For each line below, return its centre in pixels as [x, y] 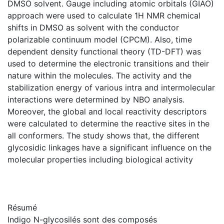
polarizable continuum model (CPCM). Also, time [100, 39]
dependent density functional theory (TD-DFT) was [104, 51]
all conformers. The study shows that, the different [103, 135]
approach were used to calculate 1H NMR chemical [104, 15]
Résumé [22, 207]
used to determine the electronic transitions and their [108, 63]
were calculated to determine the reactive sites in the [108, 123]
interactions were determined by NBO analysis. [96, 99]
